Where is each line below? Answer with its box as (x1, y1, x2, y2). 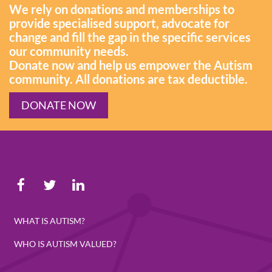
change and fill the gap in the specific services (9, 30, 251, 45)
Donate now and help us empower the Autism (9, 58, 253, 73)
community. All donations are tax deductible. (9, 72, 248, 87)
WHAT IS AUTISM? (14, 216, 85, 226)
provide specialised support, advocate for (9, 16, 229, 31)
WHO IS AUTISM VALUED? (14, 239, 117, 250)
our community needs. (9, 44, 129, 59)
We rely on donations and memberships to (9, 2, 234, 17)
